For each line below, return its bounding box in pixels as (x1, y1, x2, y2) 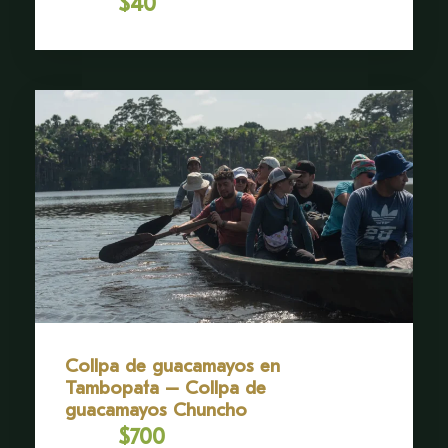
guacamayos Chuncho (65, 398, 247, 421)
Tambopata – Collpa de (65, 376, 266, 399)
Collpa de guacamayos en (65, 354, 280, 377)
